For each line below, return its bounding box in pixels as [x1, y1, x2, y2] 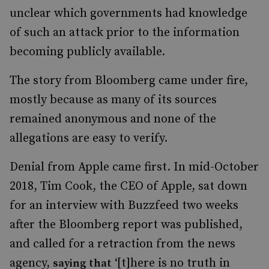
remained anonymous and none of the [10, 112, 216, 127]
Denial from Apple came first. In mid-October [10, 160, 259, 175]
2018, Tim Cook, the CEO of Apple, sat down [10, 179, 247, 194]
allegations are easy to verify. [10, 131, 168, 146]
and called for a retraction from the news [10, 237, 235, 252]
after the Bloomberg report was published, [10, 217, 243, 232]
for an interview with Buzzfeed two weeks [10, 198, 238, 213]
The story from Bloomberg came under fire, [10, 73, 248, 88]
